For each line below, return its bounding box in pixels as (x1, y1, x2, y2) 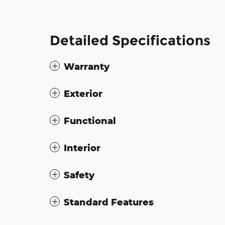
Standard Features (64, 196, 154, 207)
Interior (64, 142, 100, 153)
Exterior (64, 88, 102, 99)
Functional (64, 115, 116, 126)
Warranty (64, 61, 109, 72)
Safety (64, 169, 94, 180)
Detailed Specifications (50, 32, 210, 49)
